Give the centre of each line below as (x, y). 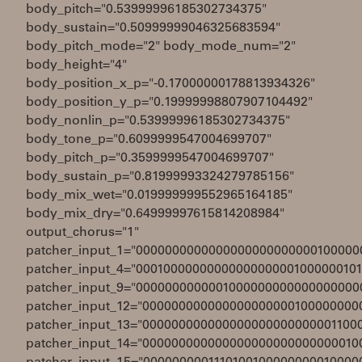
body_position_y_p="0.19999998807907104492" (169, 103)
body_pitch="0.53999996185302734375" (146, 10)
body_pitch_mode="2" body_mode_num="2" (161, 47)
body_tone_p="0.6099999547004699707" (149, 140)
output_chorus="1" (82, 233)
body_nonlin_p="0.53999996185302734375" (158, 121)
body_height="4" (76, 65)
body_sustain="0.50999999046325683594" (153, 28)
